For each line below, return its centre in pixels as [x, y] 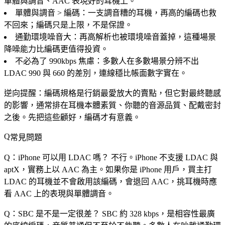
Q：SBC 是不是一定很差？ [52, 213]
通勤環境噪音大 [43, 37]
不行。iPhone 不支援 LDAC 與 [163, 157]
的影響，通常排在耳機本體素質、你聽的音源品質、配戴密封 [113, 105]
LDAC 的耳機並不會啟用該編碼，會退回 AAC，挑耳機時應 [110, 181]
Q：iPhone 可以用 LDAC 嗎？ [57, 157]
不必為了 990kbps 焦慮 [55, 61]
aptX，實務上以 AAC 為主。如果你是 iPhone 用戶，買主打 [108, 169]
